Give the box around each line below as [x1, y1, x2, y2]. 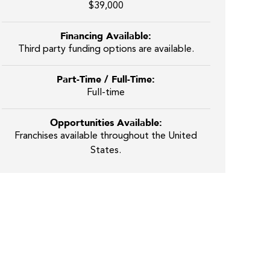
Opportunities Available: [49, 116, 162, 130]
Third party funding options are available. [17, 45, 194, 54]
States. [90, 146, 121, 155]
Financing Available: [60, 30, 151, 43]
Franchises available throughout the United [14, 131, 197, 141]
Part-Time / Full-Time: [57, 73, 155, 86]
